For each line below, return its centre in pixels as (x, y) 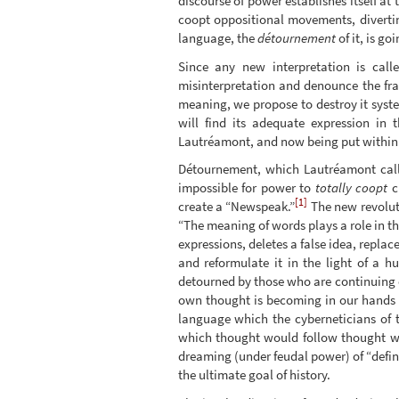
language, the (217, 38)
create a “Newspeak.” (236, 207)
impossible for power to (246, 188)
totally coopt (351, 188)
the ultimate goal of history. (254, 375)
